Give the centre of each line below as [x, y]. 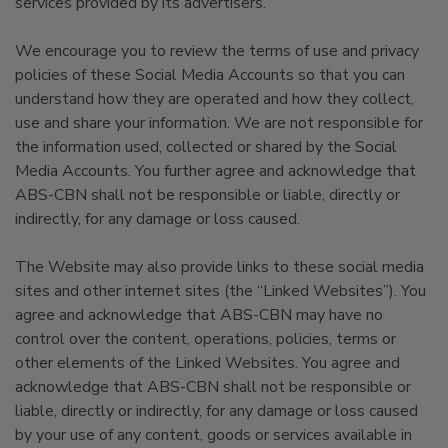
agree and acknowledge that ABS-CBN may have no [199, 315]
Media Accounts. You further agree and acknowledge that [215, 171]
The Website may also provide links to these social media [219, 267]
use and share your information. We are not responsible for [219, 123]
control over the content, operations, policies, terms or [205, 339]
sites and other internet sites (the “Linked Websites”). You [220, 291]
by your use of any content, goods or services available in [213, 435]
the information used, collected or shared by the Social [206, 147]
